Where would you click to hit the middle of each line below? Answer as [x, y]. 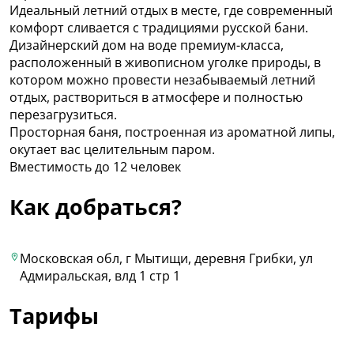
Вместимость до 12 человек [95, 166]
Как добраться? [96, 206]
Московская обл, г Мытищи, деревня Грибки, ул [166, 259]
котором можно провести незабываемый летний [162, 79]
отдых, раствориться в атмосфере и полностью [156, 97]
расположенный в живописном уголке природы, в [165, 62]
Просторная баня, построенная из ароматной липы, [172, 132]
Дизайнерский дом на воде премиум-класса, [147, 45]
